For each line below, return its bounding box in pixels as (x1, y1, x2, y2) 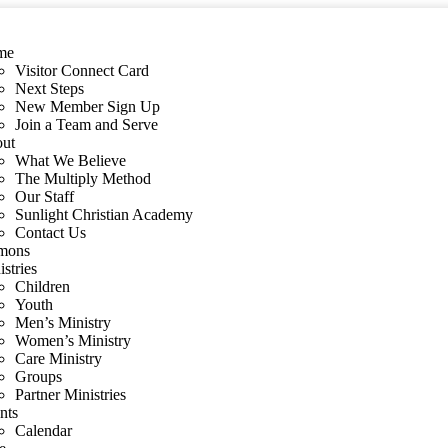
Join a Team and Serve (15, 116, 159, 133)
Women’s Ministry (15, 332, 132, 349)
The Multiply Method (15, 170, 152, 187)
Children (15, 278, 71, 295)
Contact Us (15, 224, 87, 241)
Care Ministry (15, 350, 103, 367)
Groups (15, 368, 63, 385)
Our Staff (15, 188, 75, 205)
